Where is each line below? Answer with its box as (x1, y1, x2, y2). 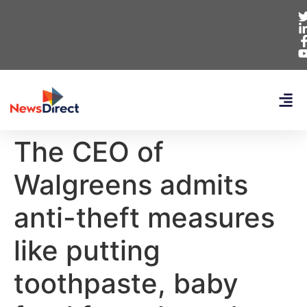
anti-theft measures (14, 201, 275, 234)
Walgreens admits (14, 168, 248, 201)
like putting (14, 234, 160, 267)
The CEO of (14, 135, 164, 169)
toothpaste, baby (14, 267, 238, 300)
